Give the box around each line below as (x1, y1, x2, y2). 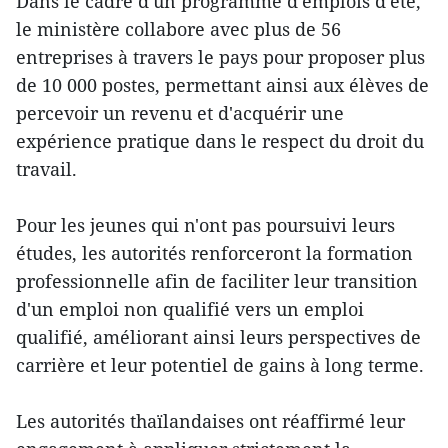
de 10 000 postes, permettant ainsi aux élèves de (16, 73, 429, 98)
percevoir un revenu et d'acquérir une (16, 101, 344, 126)
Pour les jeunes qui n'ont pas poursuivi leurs (16, 213, 395, 238)
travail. (16, 157, 77, 182)
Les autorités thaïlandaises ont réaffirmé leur (16, 409, 405, 434)
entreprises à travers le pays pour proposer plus (16, 45, 425, 70)
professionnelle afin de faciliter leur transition (16, 269, 418, 294)
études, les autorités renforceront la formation (16, 241, 413, 266)
